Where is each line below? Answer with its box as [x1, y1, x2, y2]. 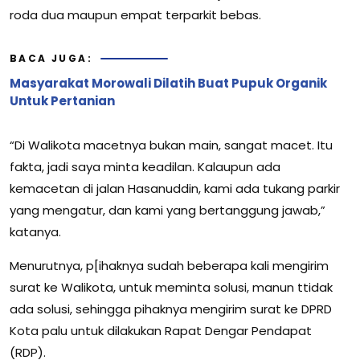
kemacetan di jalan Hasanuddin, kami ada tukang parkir [10, 180, 340, 198]
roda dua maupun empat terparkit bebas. [10, 6, 261, 24]
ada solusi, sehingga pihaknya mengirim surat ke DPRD [10, 301, 332, 318]
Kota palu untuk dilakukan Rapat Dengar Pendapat [10, 322, 312, 340]
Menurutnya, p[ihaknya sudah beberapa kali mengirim [10, 257, 329, 275]
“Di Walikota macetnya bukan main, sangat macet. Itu [10, 137, 333, 154]
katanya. [10, 223, 61, 241]
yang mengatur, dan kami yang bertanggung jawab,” [10, 202, 325, 219]
